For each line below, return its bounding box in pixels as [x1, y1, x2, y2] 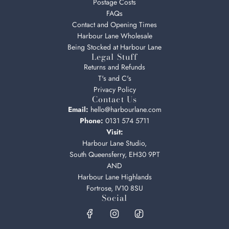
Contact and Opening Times [72, 19, 157, 30]
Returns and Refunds [84, 62, 145, 72]
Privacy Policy [93, 84, 136, 95]
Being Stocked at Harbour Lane [67, 42, 162, 52]
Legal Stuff [91, 51, 138, 63]
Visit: [106, 127, 123, 137]
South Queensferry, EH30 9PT [69, 149, 160, 159]
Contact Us [91, 93, 138, 105]
